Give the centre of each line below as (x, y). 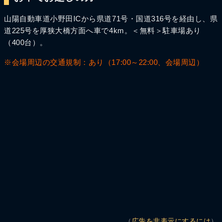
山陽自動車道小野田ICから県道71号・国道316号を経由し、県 (111, 19)
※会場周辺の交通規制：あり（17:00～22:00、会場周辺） (104, 62)
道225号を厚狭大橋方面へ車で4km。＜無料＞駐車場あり (103, 30)
